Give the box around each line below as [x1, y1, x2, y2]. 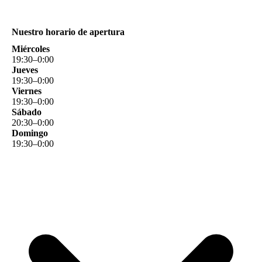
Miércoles [12, 44, 50, 54]
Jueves [12, 65, 38, 75]
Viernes [12, 86, 42, 96]
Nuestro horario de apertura [12, 27, 125, 37]
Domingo [12, 128, 48, 139]
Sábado [12, 107, 42, 118]
